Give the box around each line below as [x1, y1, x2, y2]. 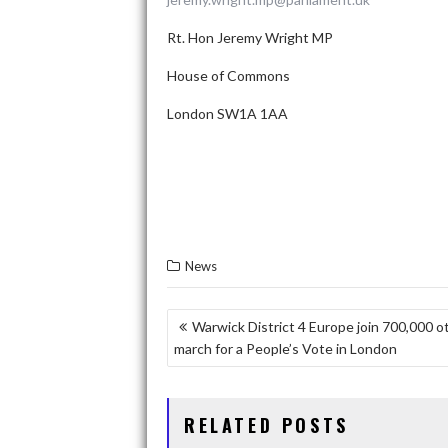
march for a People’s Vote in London [174, 340, 397, 357]
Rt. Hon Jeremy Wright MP [167, 29, 333, 46]
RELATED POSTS [184, 412, 349, 438]
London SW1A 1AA [167, 105, 288, 122]
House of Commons [167, 67, 290, 84]
